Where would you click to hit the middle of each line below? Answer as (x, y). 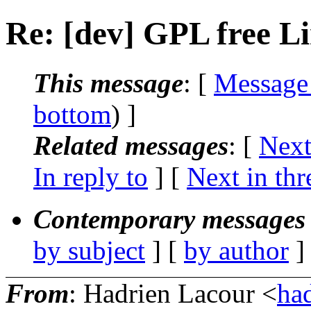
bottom (72, 114)
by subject (89, 250)
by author (236, 250)
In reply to (91, 176)
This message (108, 83)
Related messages (131, 145)
